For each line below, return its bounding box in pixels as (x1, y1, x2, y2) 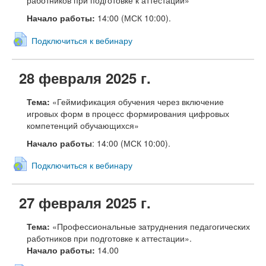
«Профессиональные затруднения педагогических (52, 220, 250, 233)
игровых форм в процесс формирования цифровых (27, 107, 229, 119)
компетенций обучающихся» (27, 119, 139, 131)
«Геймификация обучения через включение (52, 95, 224, 107)
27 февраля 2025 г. (19, 192, 151, 213)
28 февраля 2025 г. (19, 67, 151, 88)
